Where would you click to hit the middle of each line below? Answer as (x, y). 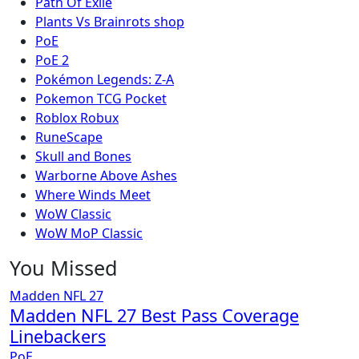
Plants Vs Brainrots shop (110, 22)
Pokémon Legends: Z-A (105, 79)
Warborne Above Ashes (106, 175)
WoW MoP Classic (89, 233)
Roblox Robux (77, 118)
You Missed (64, 268)
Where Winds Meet (93, 195)
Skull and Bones (83, 156)
